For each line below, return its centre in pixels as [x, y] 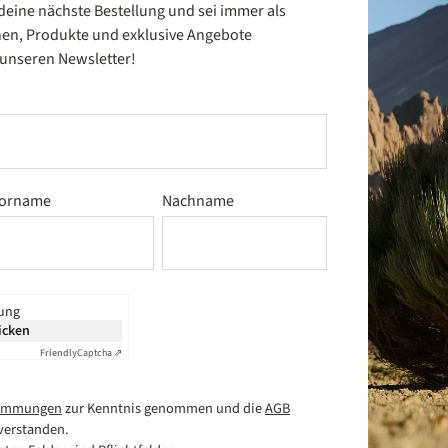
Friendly [58, 352]
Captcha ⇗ [99, 352]
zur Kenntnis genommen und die [163, 408]
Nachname [198, 200]
